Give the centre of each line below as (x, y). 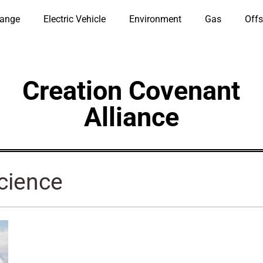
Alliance (131, 117)
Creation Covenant (131, 91)
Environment (155, 19)
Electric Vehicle (74, 19)
